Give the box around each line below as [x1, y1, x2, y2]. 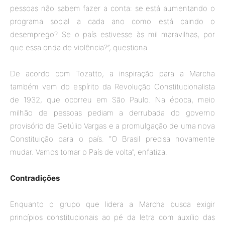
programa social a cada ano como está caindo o [10, 16, 215, 26]
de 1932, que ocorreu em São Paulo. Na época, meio [10, 94, 215, 104]
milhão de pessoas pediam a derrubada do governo [10, 107, 215, 118]
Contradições [10, 173, 60, 183]
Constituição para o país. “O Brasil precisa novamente [10, 134, 215, 144]
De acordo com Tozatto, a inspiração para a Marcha [10, 68, 215, 78]
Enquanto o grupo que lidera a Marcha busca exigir [10, 199, 215, 209]
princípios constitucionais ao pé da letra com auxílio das [10, 212, 215, 222]
